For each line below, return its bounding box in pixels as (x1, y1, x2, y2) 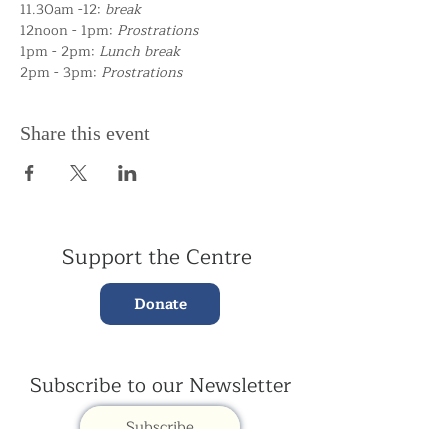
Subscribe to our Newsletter (29, 369, 291, 402)
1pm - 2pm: (20, 40, 99, 63)
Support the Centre (62, 240, 258, 275)
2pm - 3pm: (20, 61, 101, 84)
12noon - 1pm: (20, 19, 117, 42)
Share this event (20, 122, 150, 144)
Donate (133, 291, 187, 317)
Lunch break (99, 40, 180, 63)
